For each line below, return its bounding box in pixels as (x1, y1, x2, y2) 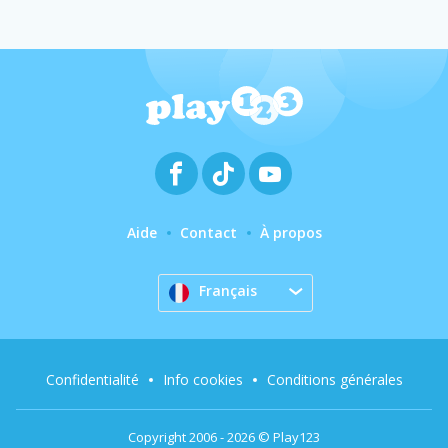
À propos (259, 223, 322, 242)
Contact (179, 223, 237, 242)
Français (199, 281, 257, 300)
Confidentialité (45, 370, 139, 389)
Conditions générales (266, 370, 403, 389)
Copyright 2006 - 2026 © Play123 (128, 428, 320, 446)
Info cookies (162, 370, 243, 389)
